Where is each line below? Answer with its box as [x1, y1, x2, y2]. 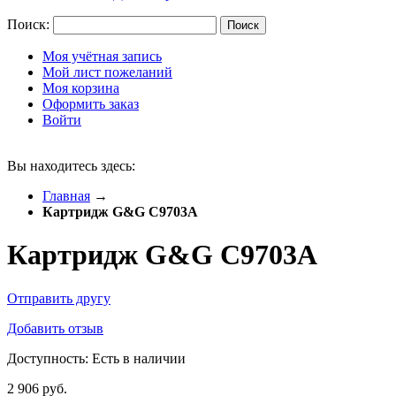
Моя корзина [42, 80, 119, 95]
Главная [42, 188, 90, 203]
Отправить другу [7, 290, 110, 306]
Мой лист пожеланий [42, 65, 172, 80]
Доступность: [7, 350, 92, 366]
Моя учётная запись [42, 49, 162, 64]
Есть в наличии [92, 350, 186, 366]
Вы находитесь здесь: [7, 158, 135, 173]
